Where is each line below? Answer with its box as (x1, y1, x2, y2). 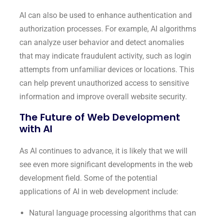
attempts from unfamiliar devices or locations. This (19, 64, 194, 74)
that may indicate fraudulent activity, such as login (19, 51, 191, 61)
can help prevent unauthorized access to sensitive (19, 78, 189, 88)
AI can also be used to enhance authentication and (19, 10, 192, 20)
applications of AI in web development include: (19, 186, 178, 196)
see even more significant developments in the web (19, 159, 193, 169)
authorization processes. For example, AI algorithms (19, 24, 196, 33)
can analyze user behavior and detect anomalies (19, 37, 184, 47)
